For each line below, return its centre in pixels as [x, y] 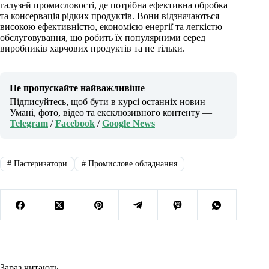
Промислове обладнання [131, 164]
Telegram [29, 123]
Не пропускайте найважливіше [77, 88]
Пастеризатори [39, 164]
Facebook [75, 123]
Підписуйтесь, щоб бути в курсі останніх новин [107, 101]
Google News [128, 123]
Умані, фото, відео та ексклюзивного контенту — [111, 112]
